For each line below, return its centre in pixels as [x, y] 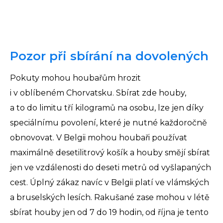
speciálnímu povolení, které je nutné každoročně [109, 123]
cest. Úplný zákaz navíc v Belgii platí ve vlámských [110, 183]
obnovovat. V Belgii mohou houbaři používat [99, 138]
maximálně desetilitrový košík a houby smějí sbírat [110, 153]
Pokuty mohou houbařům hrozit [75, 78]
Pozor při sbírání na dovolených [109, 56]
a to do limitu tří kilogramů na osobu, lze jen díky [107, 108]
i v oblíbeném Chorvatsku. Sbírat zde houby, [98, 93]
